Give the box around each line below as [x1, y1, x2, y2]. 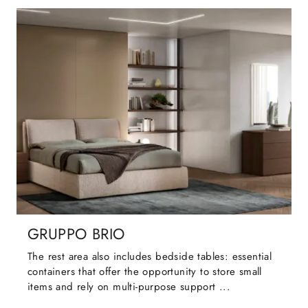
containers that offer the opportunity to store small [27, 264, 262, 280]
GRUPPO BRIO [27, 223, 125, 245]
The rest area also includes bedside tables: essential [27, 249, 272, 265]
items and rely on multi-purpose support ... [27, 279, 231, 295]
